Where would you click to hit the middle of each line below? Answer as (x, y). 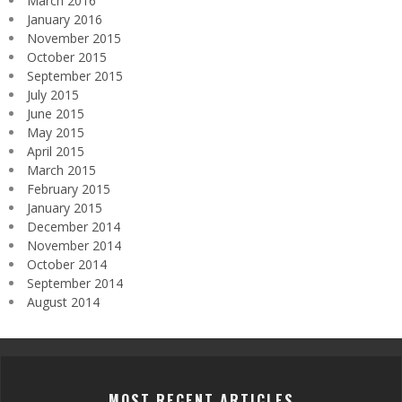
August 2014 (63, 301)
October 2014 (67, 264)
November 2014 (74, 245)
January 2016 (65, 19)
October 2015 (67, 57)
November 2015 (74, 38)
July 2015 (53, 94)
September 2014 (75, 283)
